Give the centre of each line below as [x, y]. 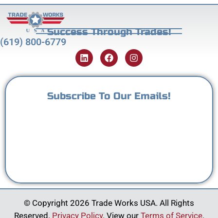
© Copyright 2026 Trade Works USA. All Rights [109, 203]
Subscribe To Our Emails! [109, 96]
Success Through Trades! [109, 32]
